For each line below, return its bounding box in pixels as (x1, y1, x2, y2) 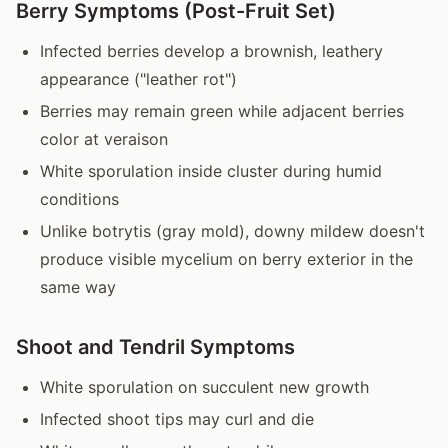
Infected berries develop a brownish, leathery (40, 40, 383, 61)
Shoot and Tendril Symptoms (16, 334, 295, 359)
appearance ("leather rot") (40, 68, 237, 89)
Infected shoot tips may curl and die (40, 408, 314, 429)
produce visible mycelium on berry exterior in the (40, 248, 413, 269)
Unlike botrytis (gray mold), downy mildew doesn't (40, 220, 425, 241)
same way (40, 276, 116, 297)
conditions (40, 188, 119, 209)
